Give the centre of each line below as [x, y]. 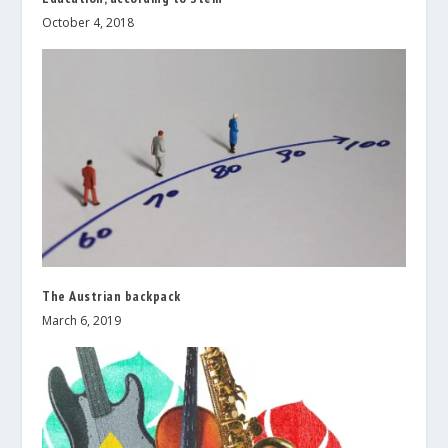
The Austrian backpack [111, 295]
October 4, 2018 [88, 23]
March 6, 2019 [82, 320]
